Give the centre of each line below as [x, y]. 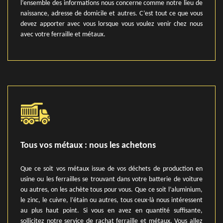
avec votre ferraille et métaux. [63, 35]
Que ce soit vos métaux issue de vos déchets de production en [111, 169]
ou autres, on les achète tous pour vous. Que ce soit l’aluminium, [111, 190]
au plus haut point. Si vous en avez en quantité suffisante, [111, 211]
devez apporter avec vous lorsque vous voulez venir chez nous [111, 24]
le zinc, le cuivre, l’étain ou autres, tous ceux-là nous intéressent [111, 200]
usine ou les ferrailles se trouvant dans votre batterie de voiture [111, 179]
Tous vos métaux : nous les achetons [88, 146]
